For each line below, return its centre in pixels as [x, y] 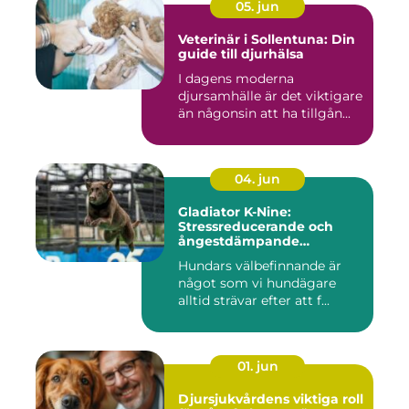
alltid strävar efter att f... [254, 300]
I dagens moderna [236, 78]
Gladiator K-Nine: [235, 211]
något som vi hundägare [257, 283]
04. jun [257, 178]
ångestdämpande [239, 241]
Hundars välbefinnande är [260, 265]
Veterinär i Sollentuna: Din [267, 39]
